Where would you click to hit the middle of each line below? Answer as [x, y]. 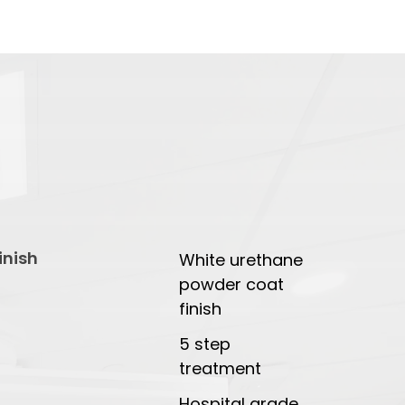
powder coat [232, 285]
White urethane [241, 260]
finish [201, 309]
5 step [205, 344]
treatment [221, 369]
